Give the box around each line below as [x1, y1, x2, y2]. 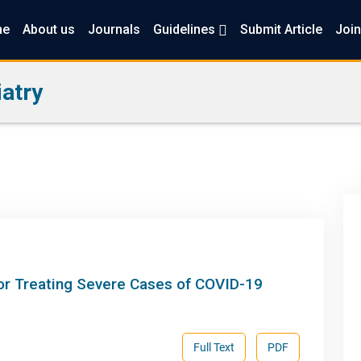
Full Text [193, 340, 234, 354]
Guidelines [152, 22, 218, 37]
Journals [87, 22, 140, 37]
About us [22, 22, 75, 37]
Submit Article [239, 22, 322, 37]
